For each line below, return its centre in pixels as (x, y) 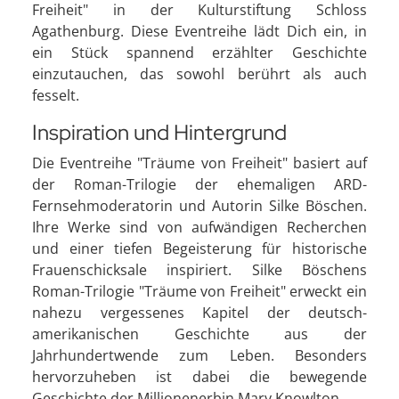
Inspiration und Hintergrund (159, 132)
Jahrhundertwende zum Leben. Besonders (199, 355)
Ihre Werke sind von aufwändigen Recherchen (199, 227)
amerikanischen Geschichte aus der (199, 334)
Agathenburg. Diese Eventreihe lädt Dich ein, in (199, 31)
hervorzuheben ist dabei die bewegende (199, 376)
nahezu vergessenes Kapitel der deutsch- (199, 312)
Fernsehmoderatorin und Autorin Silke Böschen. (199, 205)
